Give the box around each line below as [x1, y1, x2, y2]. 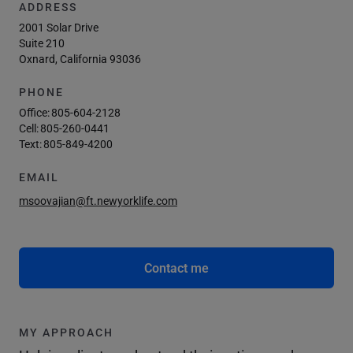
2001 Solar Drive [19, 20, 98, 35]
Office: [19, 105, 50, 120]
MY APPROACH [19, 325, 113, 340]
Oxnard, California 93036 [19, 51, 141, 66]
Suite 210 [19, 35, 65, 50]
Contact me [144, 259, 209, 276]
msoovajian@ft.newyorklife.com [19, 193, 177, 208]
